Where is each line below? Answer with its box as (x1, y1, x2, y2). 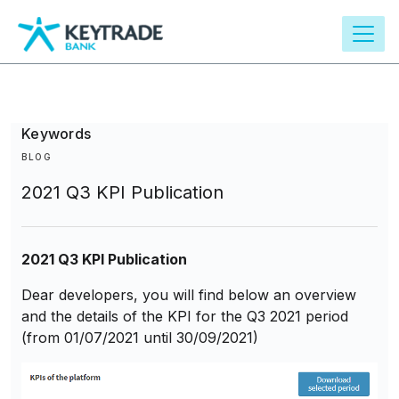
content (25, 28, 84, 45)
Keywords (21, 125, 91, 142)
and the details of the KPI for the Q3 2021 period (21, 306, 348, 325)
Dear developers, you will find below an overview (21, 285, 356, 304)
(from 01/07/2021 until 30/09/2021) (21, 328, 263, 346)
